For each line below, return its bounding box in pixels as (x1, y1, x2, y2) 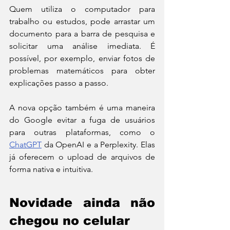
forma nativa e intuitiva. (9, 164, 93, 175)
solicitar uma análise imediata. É (9, 41, 155, 51)
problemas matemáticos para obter (9, 66, 155, 76)
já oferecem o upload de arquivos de (9, 152, 155, 162)
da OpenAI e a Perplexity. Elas (42, 140, 155, 150)
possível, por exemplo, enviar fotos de (9, 53, 155, 64)
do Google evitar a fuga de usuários (9, 115, 155, 125)
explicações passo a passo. (9, 78, 108, 88)
